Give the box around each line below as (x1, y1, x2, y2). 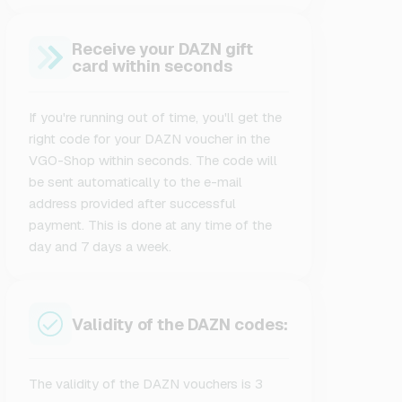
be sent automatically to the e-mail (29, 173, 243, 190)
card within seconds (72, 56, 233, 76)
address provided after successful (29, 195, 237, 212)
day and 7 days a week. (29, 238, 172, 255)
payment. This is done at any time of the (29, 216, 273, 233)
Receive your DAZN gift (72, 39, 254, 59)
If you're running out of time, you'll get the (29, 109, 283, 126)
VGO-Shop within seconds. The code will (29, 152, 278, 169)
